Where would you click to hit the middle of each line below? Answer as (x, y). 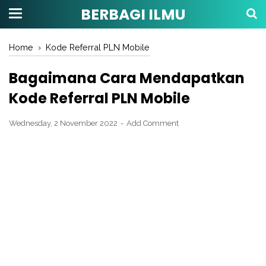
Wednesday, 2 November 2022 (64, 123)
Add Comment (153, 123)
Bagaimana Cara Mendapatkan (127, 78)
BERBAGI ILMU (133, 15)
